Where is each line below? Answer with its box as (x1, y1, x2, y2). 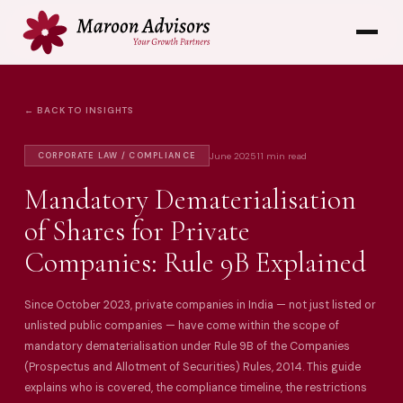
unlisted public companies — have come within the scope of (23, 318, 339, 334)
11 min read (256, 149, 308, 162)
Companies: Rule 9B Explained (23, 245, 366, 281)
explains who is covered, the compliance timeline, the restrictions (23, 381, 367, 396)
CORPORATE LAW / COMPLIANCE (37, 150, 197, 161)
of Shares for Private (23, 213, 250, 249)
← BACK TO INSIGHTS (23, 104, 134, 116)
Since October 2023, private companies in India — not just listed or (23, 298, 376, 313)
